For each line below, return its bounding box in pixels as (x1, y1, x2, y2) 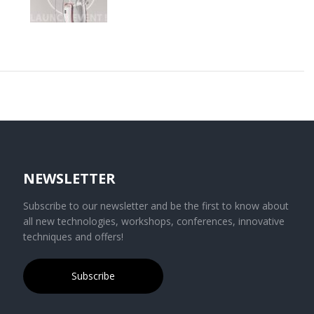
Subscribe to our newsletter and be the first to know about (23, 199, 289, 213)
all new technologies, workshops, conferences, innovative (23, 214, 285, 228)
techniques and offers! (23, 230, 124, 244)
